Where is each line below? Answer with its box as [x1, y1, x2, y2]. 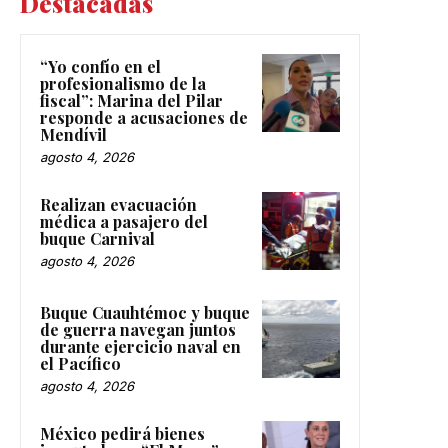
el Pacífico [40, 353, 121, 375]
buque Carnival [40, 228, 155, 250]
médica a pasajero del [40, 211, 208, 233]
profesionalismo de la [40, 73, 206, 95]
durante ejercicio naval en [40, 336, 241, 358]
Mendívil [40, 124, 107, 146]
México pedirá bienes [40, 423, 205, 445]
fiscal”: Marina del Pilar [40, 90, 223, 112]
